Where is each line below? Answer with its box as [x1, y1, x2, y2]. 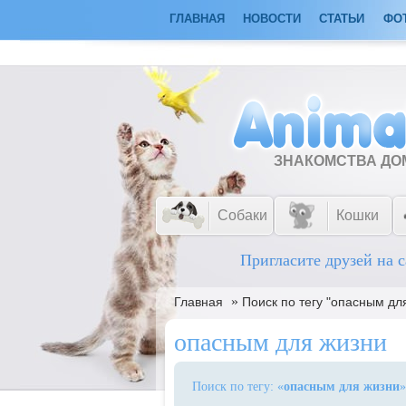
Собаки [217, 208, 267, 223]
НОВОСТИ [243, 12, 301, 25]
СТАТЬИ [319, 12, 364, 25]
